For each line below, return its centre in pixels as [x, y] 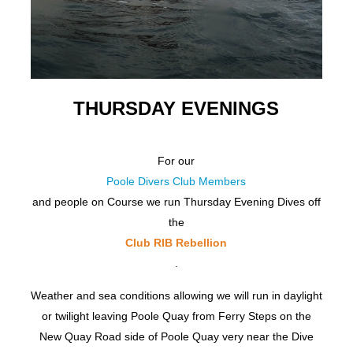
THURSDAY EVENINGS [176, 109]
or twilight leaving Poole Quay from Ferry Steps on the [176, 316]
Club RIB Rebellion [176, 243]
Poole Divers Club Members [176, 182]
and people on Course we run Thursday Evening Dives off [176, 202]
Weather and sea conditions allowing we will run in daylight [176, 296]
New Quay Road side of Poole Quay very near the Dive [176, 337]
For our [176, 161]
